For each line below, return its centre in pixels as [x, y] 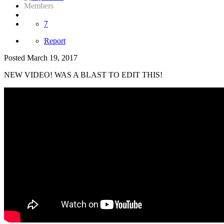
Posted [15, 58]
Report [55, 41]
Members [39, 6]
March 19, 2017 [52, 58]
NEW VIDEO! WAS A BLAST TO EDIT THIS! [83, 75]
